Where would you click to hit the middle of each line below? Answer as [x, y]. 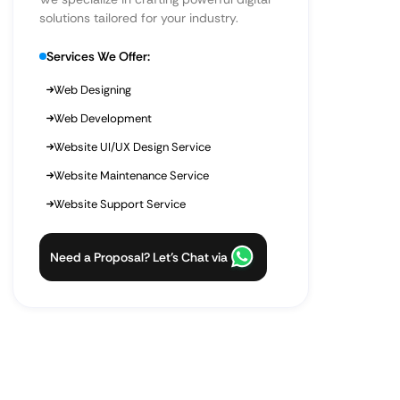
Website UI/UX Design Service [132, 147]
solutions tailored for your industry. [139, 18]
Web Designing [92, 90]
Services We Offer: [98, 56]
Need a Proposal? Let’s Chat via [139, 257]
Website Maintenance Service [131, 175]
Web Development [103, 118]
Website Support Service [120, 204]
